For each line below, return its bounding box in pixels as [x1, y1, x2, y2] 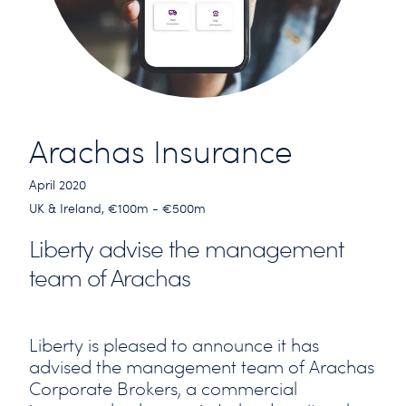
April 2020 [29, 178, 86, 193]
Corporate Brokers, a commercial [29, 377, 297, 400]
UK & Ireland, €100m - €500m [29, 201, 206, 217]
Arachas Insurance [29, 133, 293, 172]
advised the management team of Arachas [29, 355, 374, 378]
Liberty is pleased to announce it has [29, 333, 319, 356]
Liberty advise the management [29, 236, 343, 264]
